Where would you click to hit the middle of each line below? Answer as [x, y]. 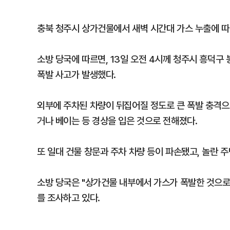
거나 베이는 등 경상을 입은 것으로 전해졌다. [117, 121]
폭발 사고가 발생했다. [76, 74]
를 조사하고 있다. [69, 198]
